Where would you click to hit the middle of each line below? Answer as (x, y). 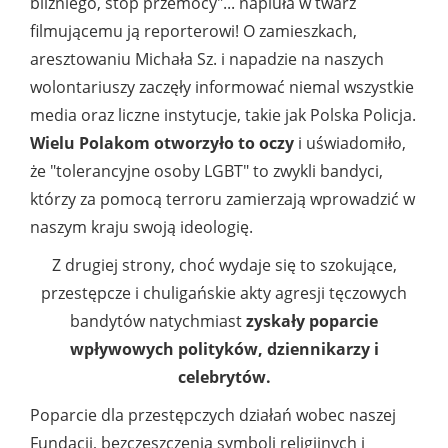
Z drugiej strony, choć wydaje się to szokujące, (224, 265)
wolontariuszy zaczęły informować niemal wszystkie (222, 87)
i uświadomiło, (350, 143)
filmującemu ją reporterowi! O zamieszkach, (193, 31)
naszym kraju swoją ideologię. (141, 227)
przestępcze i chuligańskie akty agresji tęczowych (224, 293)
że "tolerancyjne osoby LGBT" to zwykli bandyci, (206, 171)
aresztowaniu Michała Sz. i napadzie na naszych (207, 59)
